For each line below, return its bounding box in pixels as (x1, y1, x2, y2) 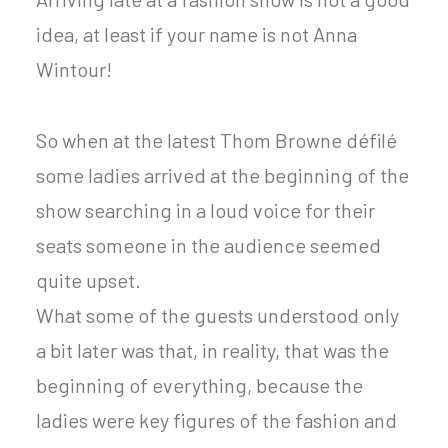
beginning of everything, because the (36, 373, 363, 397)
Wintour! (36, 57, 112, 81)
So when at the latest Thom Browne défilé (36, 128, 397, 152)
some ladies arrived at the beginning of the (36, 163, 409, 187)
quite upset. (36, 268, 141, 292)
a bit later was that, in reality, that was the (36, 338, 389, 362)
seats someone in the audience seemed (36, 233, 381, 257)
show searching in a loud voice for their (36, 198, 375, 222)
